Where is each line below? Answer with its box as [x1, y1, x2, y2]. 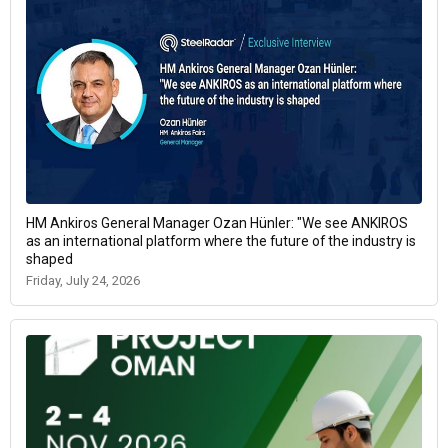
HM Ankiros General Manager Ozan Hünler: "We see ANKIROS [26, 215, 408, 232]
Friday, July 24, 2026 [26, 273, 140, 289]
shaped [26, 251, 73, 268]
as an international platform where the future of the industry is [26, 233, 416, 250]
